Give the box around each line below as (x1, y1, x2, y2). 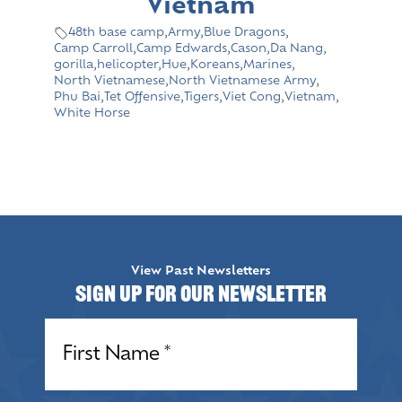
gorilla (54, 60, 93, 72)
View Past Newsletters (131, 266, 271, 278)
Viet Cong (223, 92, 281, 104)
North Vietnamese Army (169, 76, 316, 88)
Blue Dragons (204, 28, 285, 39)
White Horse (54, 109, 130, 120)
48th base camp (68, 28, 164, 39)
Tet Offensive (104, 92, 180, 104)
